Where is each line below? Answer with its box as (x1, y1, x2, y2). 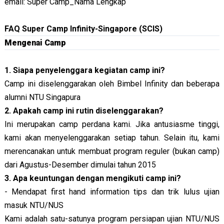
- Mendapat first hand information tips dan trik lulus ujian (4, 186, 220, 196)
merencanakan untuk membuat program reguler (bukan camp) (4, 146, 220, 156)
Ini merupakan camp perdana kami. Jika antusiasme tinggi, (4, 119, 220, 129)
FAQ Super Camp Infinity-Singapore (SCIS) (4, 23, 162, 33)
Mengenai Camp (4, 37, 66, 47)
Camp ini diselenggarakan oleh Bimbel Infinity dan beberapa (4, 78, 220, 88)
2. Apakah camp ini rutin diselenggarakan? (4, 105, 163, 115)
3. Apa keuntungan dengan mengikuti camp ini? (4, 173, 181, 183)
